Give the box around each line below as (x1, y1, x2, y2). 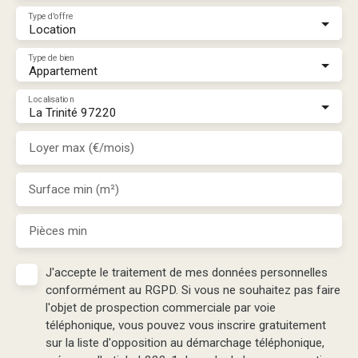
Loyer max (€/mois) (29, 140, 134, 155)
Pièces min (29, 223, 87, 238)
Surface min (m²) (29, 181, 119, 197)
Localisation (28, 93, 74, 105)
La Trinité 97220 (29, 105, 117, 120)
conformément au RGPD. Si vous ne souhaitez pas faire (46, 282, 340, 297)
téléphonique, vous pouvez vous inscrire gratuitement (46, 317, 326, 332)
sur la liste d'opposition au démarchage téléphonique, (46, 335, 324, 350)
